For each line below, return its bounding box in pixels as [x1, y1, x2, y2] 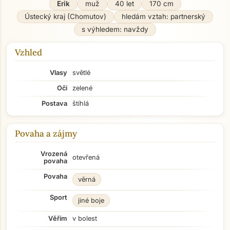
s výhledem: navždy [82, 25, 148, 33]
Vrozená [41, 150, 67, 158]
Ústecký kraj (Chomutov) [25, 12, 106, 21]
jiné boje [78, 197, 104, 204]
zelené [72, 84, 92, 92]
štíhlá [72, 100, 89, 107]
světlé [72, 69, 90, 76]
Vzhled [15, 47, 42, 58]
